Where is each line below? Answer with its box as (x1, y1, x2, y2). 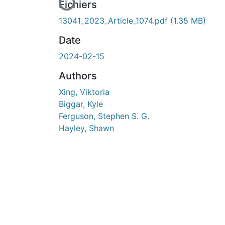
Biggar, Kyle (59, 98, 103, 109)
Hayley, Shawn (59, 123, 114, 133)
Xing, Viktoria (59, 86, 109, 97)
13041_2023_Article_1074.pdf (59, 15, 170, 26)
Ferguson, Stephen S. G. (59, 110, 149, 121)
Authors (59, 69, 97, 82)
